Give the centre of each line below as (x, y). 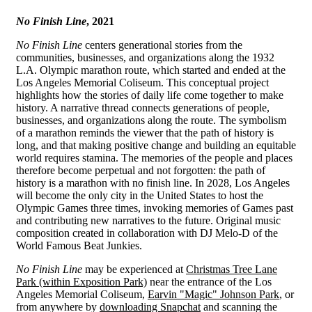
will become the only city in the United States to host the (140, 195)
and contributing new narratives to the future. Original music (148, 220)
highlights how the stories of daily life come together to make (150, 95)
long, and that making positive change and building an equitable (156, 145)
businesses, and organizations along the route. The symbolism (151, 120)
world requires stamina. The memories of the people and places (154, 157)
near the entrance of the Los (209, 281)
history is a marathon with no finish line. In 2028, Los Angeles (153, 182)
